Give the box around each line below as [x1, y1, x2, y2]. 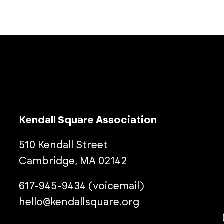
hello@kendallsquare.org [19, 197, 140, 208]
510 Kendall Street [19, 140, 108, 151]
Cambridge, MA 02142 [19, 156, 127, 167]
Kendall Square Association [19, 115, 157, 126]
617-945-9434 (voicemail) [19, 181, 145, 192]
